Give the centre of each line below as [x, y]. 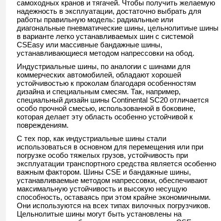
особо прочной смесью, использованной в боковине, [106, 109]
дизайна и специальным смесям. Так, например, [99, 92]
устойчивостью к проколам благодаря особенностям [106, 83]
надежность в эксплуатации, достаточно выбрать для [109, 11]
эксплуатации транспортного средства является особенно [116, 164]
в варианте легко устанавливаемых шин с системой [105, 37]
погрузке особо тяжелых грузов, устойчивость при [102, 155]
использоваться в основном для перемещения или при [110, 147]
